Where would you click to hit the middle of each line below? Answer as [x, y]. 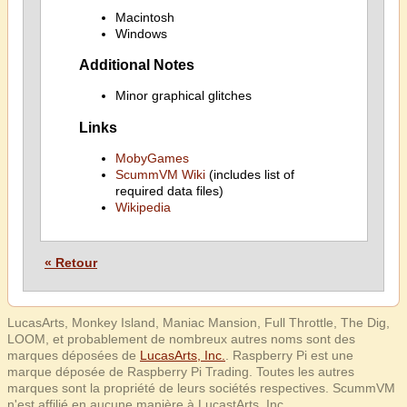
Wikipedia [143, 207]
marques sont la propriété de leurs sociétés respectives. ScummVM [201, 388]
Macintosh [144, 17]
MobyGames [152, 158]
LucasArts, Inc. [183, 355]
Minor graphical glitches [183, 96]
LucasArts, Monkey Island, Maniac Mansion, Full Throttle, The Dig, [199, 323]
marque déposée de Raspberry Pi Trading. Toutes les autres [181, 372]
